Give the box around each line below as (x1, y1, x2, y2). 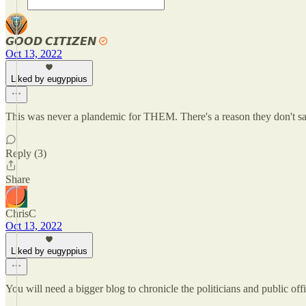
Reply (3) (5, 148, 46, 159)
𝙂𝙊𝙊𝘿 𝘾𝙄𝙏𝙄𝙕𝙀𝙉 (5, 36, 96, 47)
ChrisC (5, 208, 36, 219)
